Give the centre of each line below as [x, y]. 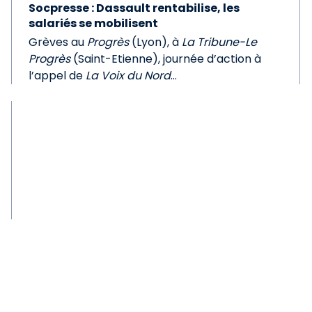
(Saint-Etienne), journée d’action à [166, 59]
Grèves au [58, 42]
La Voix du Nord [128, 76]
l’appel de [57, 76]
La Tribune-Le [220, 42]
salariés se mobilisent [94, 23]
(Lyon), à [156, 42]
